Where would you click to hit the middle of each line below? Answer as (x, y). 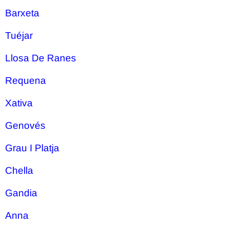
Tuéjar (19, 36)
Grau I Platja (32, 148)
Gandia (21, 193)
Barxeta (22, 13)
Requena (26, 81)
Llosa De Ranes (41, 58)
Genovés (25, 125)
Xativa (19, 103)
